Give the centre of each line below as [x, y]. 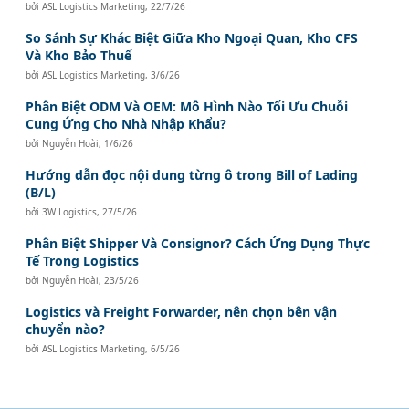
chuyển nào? [66, 329]
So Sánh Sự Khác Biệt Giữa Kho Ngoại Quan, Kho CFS [192, 37]
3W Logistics [70, 211]
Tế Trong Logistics [83, 260]
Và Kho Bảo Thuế [79, 55]
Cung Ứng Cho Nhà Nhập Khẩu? [126, 123]
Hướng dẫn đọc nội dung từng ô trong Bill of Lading [192, 174]
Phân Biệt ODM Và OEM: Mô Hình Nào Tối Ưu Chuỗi [187, 106]
